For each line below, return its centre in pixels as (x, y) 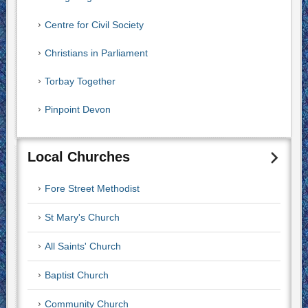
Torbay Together (80, 81)
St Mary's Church (82, 217)
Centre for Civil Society (94, 25)
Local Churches (78, 157)
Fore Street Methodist (92, 188)
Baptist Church (76, 275)
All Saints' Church (82, 246)
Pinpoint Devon (77, 109)
